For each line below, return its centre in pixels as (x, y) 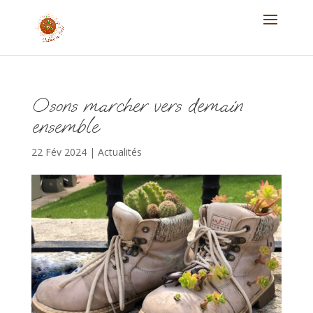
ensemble (65, 126)
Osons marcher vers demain (137, 105)
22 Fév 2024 (59, 152)
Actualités (119, 152)
